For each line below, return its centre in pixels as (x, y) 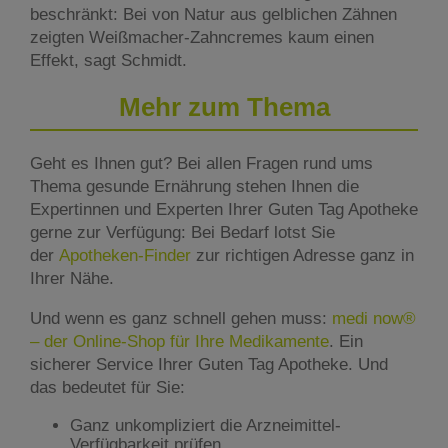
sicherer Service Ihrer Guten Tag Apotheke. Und (209, 364)
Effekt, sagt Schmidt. (108, 61)
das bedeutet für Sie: (110, 387)
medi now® (374, 318)
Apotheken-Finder (125, 255)
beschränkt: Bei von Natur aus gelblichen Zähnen (213, 15)
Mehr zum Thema (224, 107)
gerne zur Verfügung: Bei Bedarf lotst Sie (182, 232)
